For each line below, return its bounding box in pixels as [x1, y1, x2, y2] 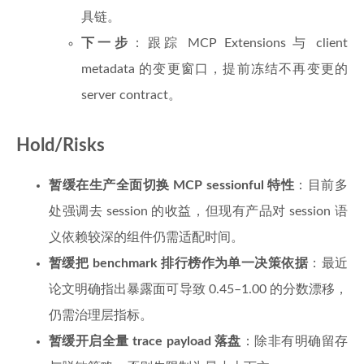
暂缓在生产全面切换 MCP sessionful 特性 [49, 179, 295, 192]
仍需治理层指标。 [49, 309, 153, 322]
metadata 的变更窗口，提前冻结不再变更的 [81, 63, 348, 76]
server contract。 [81, 89, 181, 102]
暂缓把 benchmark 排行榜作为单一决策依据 [49, 257, 309, 270]
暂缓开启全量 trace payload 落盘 [49, 335, 241, 348]
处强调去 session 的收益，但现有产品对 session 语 [49, 205, 348, 218]
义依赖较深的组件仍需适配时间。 [49, 231, 244, 244]
